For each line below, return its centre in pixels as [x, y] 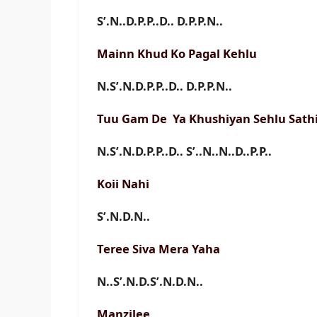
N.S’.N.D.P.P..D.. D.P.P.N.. [165, 86]
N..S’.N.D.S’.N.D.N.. [150, 282]
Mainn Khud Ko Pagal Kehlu [178, 54]
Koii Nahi [125, 184]
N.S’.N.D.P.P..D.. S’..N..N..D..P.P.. [184, 151]
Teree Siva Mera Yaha [160, 249]
